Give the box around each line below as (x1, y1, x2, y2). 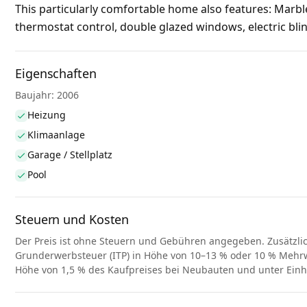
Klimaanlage (27, 128, 85, 142)
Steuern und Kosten (15, 211, 130, 228)
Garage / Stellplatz (27, 148, 112, 162)
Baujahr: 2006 (15, 88, 79, 102)
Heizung (27, 108, 66, 122)
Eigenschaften (15, 65, 97, 82)
